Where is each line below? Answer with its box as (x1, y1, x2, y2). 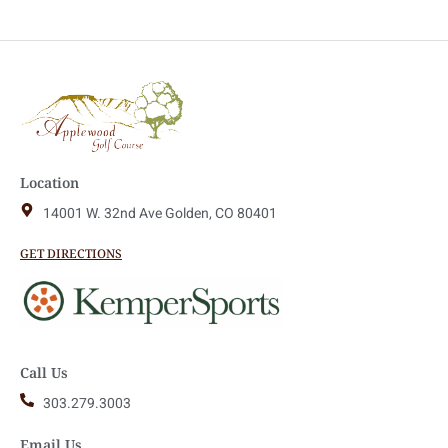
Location (20, 172, 79, 192)
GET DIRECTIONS (20, 244, 122, 262)
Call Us (20, 362, 68, 382)
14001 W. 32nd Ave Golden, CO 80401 (42, 202, 277, 224)
